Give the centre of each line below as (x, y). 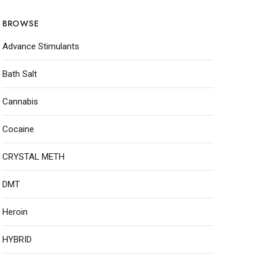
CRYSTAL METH (33, 157)
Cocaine (18, 129)
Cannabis (20, 102)
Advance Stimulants (41, 46)
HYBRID (17, 240)
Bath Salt (20, 74)
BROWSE (21, 23)
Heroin (15, 212)
